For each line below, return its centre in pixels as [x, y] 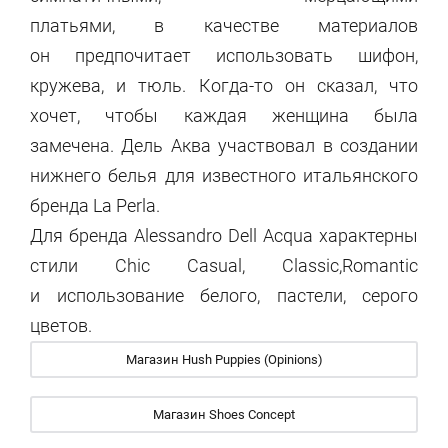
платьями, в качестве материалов [224, 25]
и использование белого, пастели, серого [224, 295]
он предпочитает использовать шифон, [224, 55]
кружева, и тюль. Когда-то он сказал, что [224, 85]
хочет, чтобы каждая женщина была [224, 115]
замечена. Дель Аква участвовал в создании [224, 145]
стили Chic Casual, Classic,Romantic [224, 265]
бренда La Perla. [95, 205]
